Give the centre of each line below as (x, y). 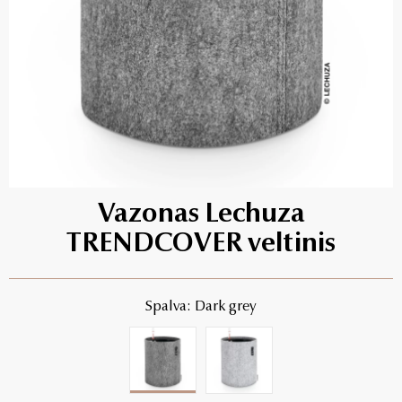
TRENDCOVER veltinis (201, 245)
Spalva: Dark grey (201, 306)
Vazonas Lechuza (201, 215)
